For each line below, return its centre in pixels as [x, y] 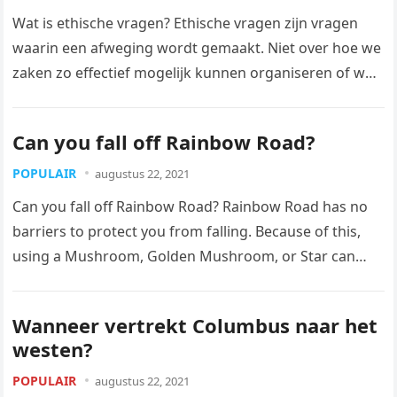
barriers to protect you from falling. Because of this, [187, 231]
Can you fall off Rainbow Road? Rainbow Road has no [191, 206]
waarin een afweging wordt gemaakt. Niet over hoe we [197, 48]
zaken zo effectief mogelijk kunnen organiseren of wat [196, 73]
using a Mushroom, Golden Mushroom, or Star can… [190, 256]
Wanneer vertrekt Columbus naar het [195, 325]
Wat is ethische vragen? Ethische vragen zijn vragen [186, 23]
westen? [53, 349]
